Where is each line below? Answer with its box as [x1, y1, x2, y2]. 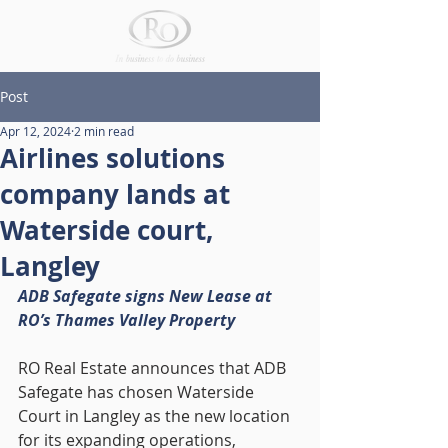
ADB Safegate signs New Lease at [18, 285, 276, 307]
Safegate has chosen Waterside [18, 381, 258, 403]
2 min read [74, 123, 134, 139]
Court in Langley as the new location [18, 405, 294, 427]
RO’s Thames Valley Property [18, 309, 235, 331]
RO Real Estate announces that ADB [18, 357, 290, 379]
